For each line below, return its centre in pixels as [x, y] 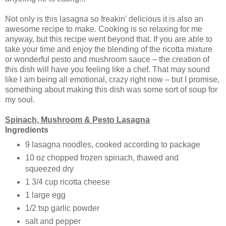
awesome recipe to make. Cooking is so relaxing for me [104, 29]
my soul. [20, 100]
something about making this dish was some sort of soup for [111, 90]
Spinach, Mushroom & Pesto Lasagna [77, 120]
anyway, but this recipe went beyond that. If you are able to [109, 39]
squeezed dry [49, 168]
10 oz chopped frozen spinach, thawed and [102, 157]
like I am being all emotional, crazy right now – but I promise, [112, 80]
